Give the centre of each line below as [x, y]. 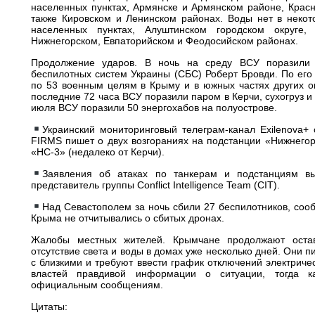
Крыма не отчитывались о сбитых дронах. [128, 218]
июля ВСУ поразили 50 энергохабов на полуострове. [154, 108]
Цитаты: [49, 307]
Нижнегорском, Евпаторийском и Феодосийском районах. [165, 41]
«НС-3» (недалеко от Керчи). [98, 152]
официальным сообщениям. [97, 285]
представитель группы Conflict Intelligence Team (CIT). [155, 185]
